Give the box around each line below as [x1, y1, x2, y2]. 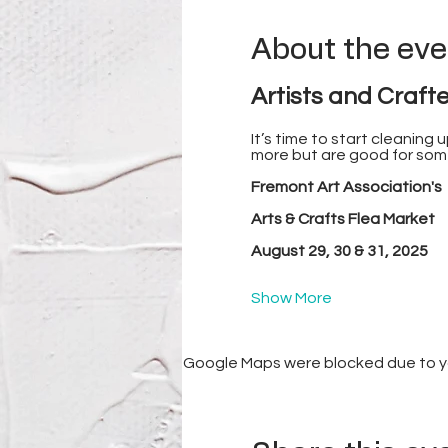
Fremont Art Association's [250, 179, 442, 195]
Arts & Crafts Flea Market [250, 211, 435, 227]
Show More [250, 290, 332, 306]
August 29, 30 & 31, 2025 [250, 243, 428, 259]
